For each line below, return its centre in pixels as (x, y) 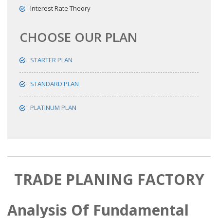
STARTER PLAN (51, 60)
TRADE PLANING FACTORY (109, 180)
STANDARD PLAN (54, 84)
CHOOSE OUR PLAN (79, 37)
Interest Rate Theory (60, 9)
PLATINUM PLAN (53, 108)
